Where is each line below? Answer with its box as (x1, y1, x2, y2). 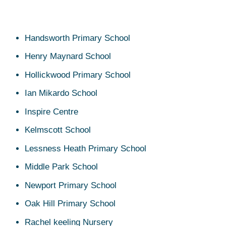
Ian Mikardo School (24, 88, 97, 98)
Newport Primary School (24, 180, 117, 190)
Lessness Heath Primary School (24, 143, 146, 153)
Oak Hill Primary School (24, 199, 116, 209)
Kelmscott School (24, 125, 91, 135)
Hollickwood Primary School (24, 70, 131, 80)
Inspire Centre (24, 106, 78, 117)
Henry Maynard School (24, 51, 111, 62)
